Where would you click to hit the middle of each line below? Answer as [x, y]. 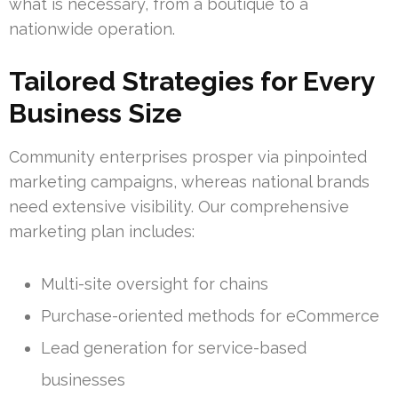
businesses [83, 379]
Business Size [96, 113]
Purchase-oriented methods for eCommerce [210, 315]
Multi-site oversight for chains [155, 283]
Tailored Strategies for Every [192, 81]
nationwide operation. [92, 28]
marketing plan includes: [102, 231]
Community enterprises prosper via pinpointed [188, 156]
